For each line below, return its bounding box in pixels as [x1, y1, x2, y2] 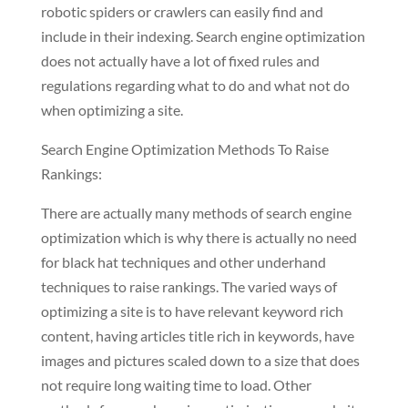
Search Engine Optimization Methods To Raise [40, 140, 329, 158]
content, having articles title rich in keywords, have [40, 327, 354, 344]
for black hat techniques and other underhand [40, 253, 326, 270]
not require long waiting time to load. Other [40, 376, 311, 393]
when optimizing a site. [40, 101, 183, 118]
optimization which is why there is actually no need [40, 229, 357, 246]
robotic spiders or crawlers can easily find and [40, 3, 323, 20]
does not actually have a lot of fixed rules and [40, 52, 320, 69]
